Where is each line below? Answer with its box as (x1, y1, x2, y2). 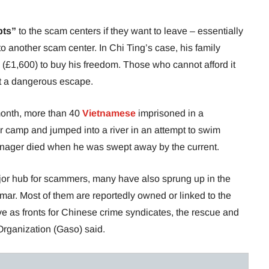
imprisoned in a (138, 108, 204, 119)
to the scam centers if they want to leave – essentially (16, 26, 243, 37)
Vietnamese (82, 108, 138, 119)
